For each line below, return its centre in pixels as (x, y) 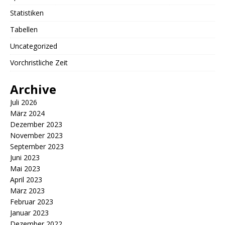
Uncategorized (34, 46)
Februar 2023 (32, 201)
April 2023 (26, 179)
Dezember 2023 (36, 124)
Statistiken (27, 13)
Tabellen (24, 29)
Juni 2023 (25, 157)
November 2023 (36, 135)
